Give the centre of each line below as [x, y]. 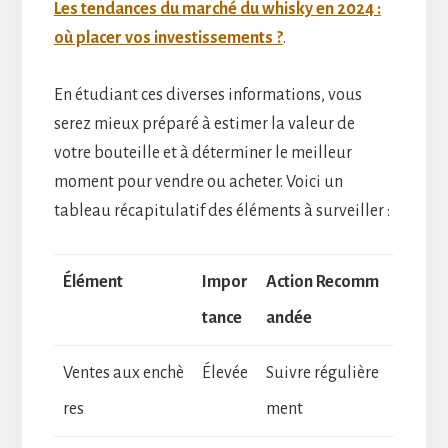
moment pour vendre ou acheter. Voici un [198, 181]
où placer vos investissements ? [168, 37]
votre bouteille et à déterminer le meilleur [202, 152]
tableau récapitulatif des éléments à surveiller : [221, 210]
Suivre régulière [322, 372]
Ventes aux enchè [123, 372]
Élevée [224, 372]
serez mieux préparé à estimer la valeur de [204, 123]
